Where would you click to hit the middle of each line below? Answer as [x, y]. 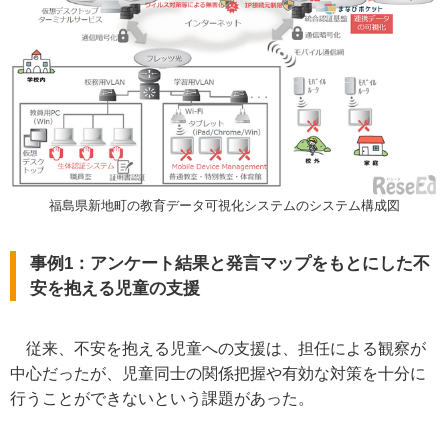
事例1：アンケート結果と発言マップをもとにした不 [230, 263]
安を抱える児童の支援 [115, 288]
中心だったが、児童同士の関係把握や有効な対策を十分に [218, 373]
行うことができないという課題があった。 [162, 398]
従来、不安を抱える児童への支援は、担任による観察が [218, 348]
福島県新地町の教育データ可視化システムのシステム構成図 [224, 205]
